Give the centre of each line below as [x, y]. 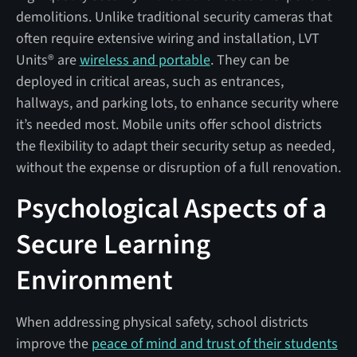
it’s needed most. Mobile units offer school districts [169, 124]
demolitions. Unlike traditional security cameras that [174, 17]
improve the [53, 343]
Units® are [47, 60]
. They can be [249, 60]
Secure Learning [113, 244]
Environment [94, 280]
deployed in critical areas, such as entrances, [149, 81]
